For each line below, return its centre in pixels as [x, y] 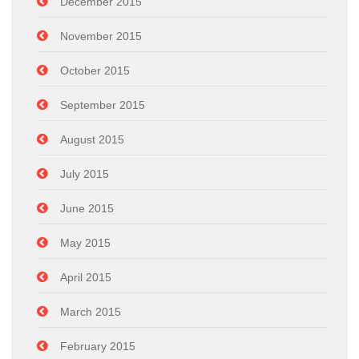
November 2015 [101, 36]
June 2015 [87, 208]
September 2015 [103, 105]
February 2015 [98, 346]
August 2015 [92, 139]
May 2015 [85, 242]
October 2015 [95, 70]
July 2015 [85, 173]
